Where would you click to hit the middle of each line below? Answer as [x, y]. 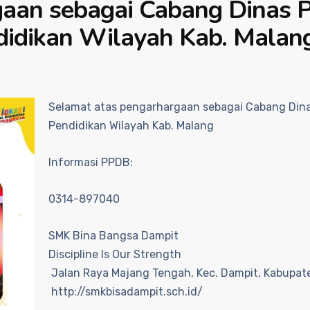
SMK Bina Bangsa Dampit [113, 236]
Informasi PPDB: [90, 162]
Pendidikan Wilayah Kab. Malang [131, 126]
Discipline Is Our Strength [115, 254]
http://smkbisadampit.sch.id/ [125, 292]
